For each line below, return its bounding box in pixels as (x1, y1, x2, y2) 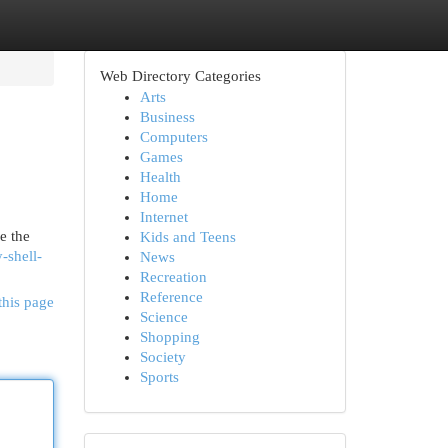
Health (139, 169, 181, 185)
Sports (139, 369, 179, 385)
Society (139, 349, 186, 365)
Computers (139, 129, 208, 145)
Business (139, 109, 195, 125)
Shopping (139, 329, 200, 345)
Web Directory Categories (99, 68, 261, 84)
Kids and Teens (139, 229, 236, 245)
